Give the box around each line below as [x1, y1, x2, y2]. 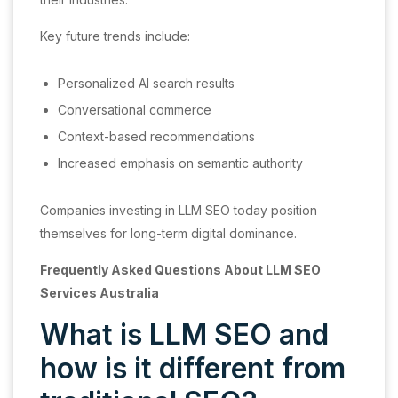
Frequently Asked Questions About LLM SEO [40, 261, 321, 277]
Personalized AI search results [58, 75, 235, 91]
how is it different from [40, 350, 346, 386]
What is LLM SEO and [40, 316, 329, 352]
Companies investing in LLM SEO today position [40, 202, 317, 218]
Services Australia [40, 284, 159, 300]
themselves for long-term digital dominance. [40, 225, 297, 241]
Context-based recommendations [58, 128, 255, 144]
